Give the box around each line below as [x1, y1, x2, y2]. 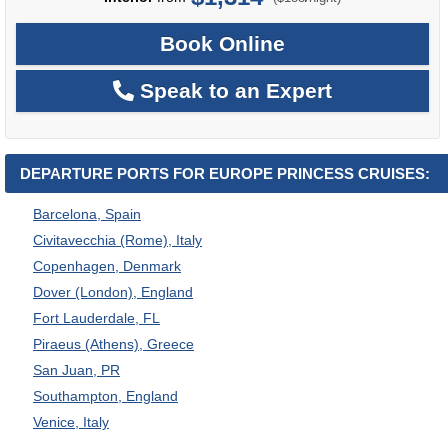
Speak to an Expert [134, 78, 332, 102]
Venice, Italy [33, 413, 109, 430]
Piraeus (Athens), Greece [33, 335, 194, 352]
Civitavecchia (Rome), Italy [33, 231, 202, 248]
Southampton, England [33, 387, 178, 404]
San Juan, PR [33, 361, 120, 378]
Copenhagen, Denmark [33, 257, 181, 274]
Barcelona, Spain [33, 205, 141, 222]
